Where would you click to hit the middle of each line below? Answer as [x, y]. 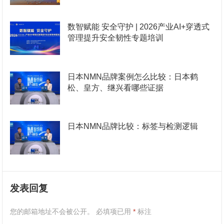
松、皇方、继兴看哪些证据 [116, 87]
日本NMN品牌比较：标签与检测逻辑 [133, 126]
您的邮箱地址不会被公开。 [52, 211]
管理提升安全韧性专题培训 [116, 37]
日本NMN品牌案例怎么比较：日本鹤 [133, 76]
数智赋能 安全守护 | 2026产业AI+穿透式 [139, 26]
